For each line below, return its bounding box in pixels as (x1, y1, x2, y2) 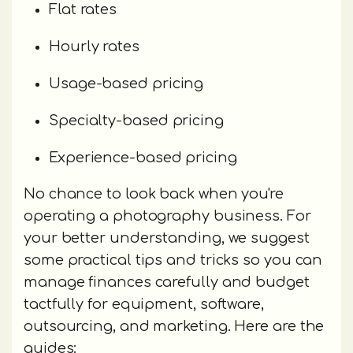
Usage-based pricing (49, 76, 204, 92)
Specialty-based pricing (49, 113, 224, 129)
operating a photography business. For (24, 208, 311, 225)
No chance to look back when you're (24, 186, 284, 203)
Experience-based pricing (49, 150, 237, 166)
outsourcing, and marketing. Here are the (24, 318, 325, 335)
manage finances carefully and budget (24, 274, 310, 291)
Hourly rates (49, 39, 139, 55)
